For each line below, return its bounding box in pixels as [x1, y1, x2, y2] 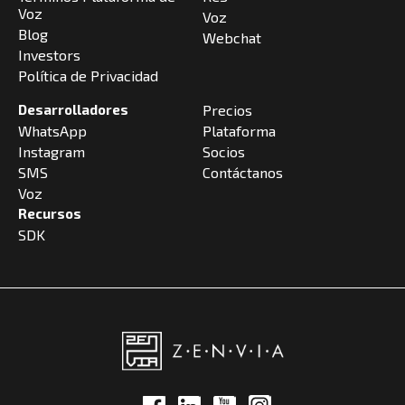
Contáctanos [202, 164, 283, 181]
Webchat [202, 29, 261, 46]
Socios [202, 143, 245, 160]
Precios [202, 101, 252, 118]
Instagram [18, 143, 85, 160]
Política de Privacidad [18, 67, 158, 84]
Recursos [18, 205, 81, 221]
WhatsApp [18, 122, 87, 139]
